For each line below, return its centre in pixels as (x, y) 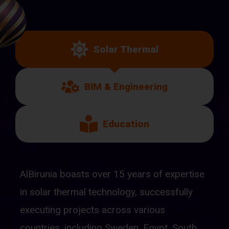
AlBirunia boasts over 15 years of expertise (112, 174)
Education (126, 124)
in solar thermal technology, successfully (106, 192)
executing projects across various (93, 210)
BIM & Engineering (126, 86)
